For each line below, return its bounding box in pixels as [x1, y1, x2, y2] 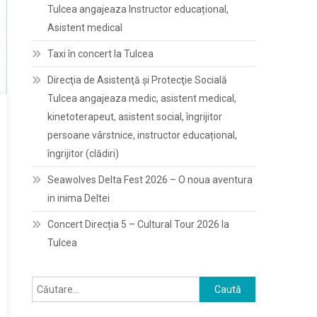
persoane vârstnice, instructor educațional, [47, 129, 238, 141]
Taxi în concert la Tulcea [47, 48, 154, 59]
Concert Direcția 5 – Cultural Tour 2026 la [47, 219, 230, 230]
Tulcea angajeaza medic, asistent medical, [47, 93, 237, 104]
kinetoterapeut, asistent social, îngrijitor [47, 111, 223, 122]
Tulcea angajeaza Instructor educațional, [47, 4, 229, 15]
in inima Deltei [47, 192, 110, 204]
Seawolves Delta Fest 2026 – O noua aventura [47, 174, 253, 185]
